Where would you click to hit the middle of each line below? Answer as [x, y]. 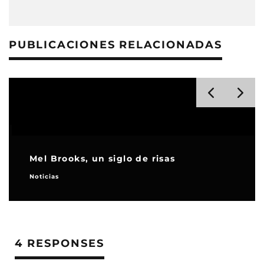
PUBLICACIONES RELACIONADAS [115, 45]
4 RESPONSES [60, 244]
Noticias [42, 177]
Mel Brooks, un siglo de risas [100, 159]
